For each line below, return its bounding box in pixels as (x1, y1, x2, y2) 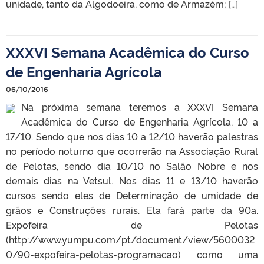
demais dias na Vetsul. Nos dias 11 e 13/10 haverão (6, 173, 258, 187)
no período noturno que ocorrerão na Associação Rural (6, 144, 258, 157)
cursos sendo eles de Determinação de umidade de (6, 188, 258, 202)
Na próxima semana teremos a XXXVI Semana (21, 100, 258, 113)
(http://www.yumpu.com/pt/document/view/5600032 (6, 232, 255, 246)
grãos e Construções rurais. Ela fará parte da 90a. (6, 203, 258, 216)
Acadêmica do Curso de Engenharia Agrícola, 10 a (21, 114, 258, 128)
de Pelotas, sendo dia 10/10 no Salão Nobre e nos (6, 159, 258, 172)
